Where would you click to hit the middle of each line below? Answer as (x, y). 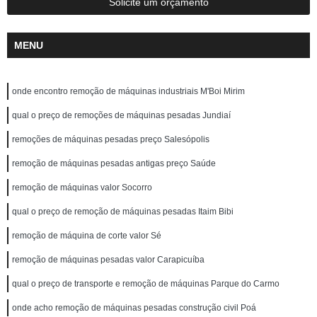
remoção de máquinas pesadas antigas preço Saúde (114, 164)
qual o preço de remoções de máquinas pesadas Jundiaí (121, 116)
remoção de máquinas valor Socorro (82, 188)
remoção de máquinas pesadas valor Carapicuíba (108, 260)
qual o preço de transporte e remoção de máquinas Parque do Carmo (146, 284)
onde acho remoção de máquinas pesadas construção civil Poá (134, 308)
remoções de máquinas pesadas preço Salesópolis (111, 140)
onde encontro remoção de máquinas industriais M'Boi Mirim (128, 92)
